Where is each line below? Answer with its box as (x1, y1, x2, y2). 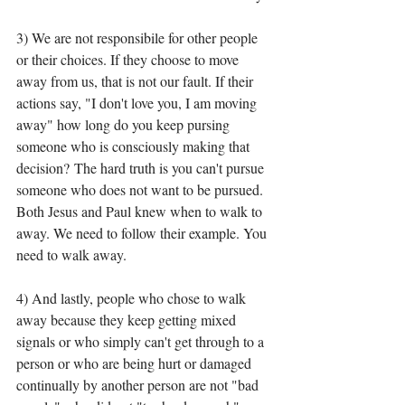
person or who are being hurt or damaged (16, 353, 255, 373)
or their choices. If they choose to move (16, 50, 242, 70)
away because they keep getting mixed (16, 310, 240, 330)
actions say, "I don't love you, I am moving (16, 93, 260, 113)
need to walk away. (16, 245, 131, 265)
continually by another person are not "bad (16, 375, 262, 395)
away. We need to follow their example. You (16, 223, 270, 243)
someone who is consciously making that (16, 137, 253, 156)
